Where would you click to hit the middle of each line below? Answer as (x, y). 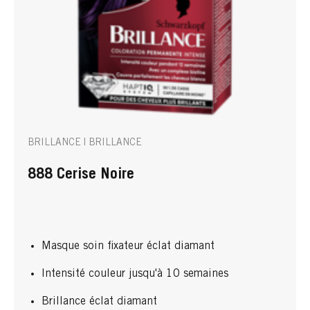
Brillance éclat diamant (99, 302)
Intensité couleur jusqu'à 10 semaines (135, 274)
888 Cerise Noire (81, 175)
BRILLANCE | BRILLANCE (85, 143)
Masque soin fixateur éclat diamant (128, 246)
